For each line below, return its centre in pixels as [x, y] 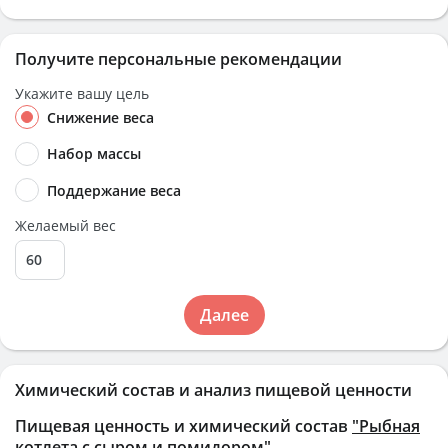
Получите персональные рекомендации [178, 59]
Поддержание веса [114, 190]
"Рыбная [386, 425]
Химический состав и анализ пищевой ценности [213, 389]
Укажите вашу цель [82, 93]
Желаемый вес [65, 225]
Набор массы [94, 154]
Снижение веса [100, 117]
